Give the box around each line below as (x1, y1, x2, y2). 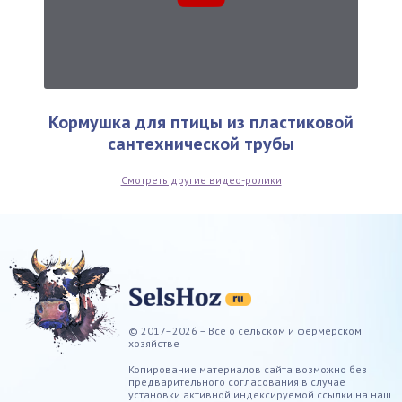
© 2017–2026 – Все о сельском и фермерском (128, 324, 362, 337)
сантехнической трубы (108, 132, 294, 155)
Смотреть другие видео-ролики (120, 173, 282, 187)
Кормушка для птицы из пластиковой (48, 110, 354, 134)
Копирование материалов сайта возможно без (128, 363, 367, 376)
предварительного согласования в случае (128, 375, 345, 389)
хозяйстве (128, 336, 179, 350)
